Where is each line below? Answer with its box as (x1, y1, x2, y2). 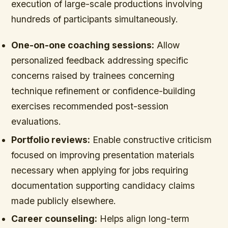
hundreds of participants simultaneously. (11, 14, 179, 25)
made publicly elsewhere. (11, 195, 117, 206)
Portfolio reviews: (11, 134, 91, 145)
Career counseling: (11, 213, 98, 224)
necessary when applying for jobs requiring (11, 164, 189, 176)
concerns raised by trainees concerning (11, 70, 175, 81)
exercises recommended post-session (11, 101, 169, 112)
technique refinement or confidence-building (11, 85, 196, 97)
